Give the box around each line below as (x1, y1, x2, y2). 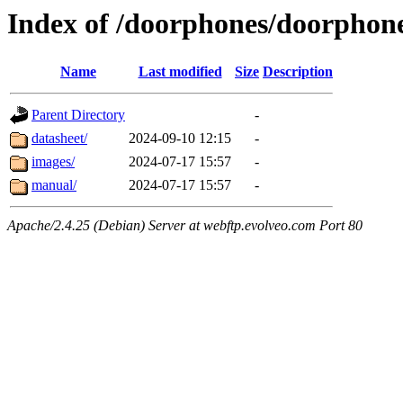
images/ (31, 154, 75, 170)
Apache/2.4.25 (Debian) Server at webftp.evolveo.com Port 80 (7, 218, 363, 234)
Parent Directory (31, 107, 125, 123)
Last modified (138, 64, 222, 80)
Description (263, 64, 333, 80)
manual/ (31, 177, 76, 193)
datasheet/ (31, 130, 87, 147)
